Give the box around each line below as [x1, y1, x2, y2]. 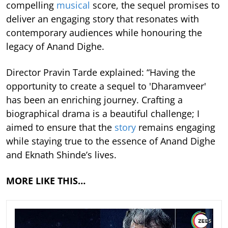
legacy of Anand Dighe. [6, 40, 104, 52]
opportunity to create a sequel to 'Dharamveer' [6, 79, 206, 92]
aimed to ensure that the [6, 121, 115, 133]
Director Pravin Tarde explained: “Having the [6, 66, 195, 78]
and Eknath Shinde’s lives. [6, 148, 117, 161]
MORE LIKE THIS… [6, 174, 85, 187]
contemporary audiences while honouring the [6, 26, 202, 39]
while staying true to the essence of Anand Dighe [6, 134, 215, 147]
